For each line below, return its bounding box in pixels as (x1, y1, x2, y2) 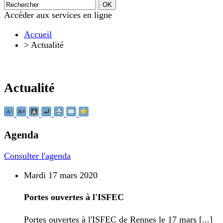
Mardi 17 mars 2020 (24, 170, 98, 180)
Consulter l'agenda (4, 151, 71, 161)
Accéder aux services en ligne (4, 10, 112, 20)
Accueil (24, 29, 52, 39)
